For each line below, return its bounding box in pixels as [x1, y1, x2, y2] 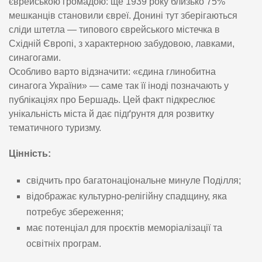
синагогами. [9, 52, 61, 63]
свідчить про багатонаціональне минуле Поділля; [26, 175, 241, 185]
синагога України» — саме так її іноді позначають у [9, 80, 229, 91]
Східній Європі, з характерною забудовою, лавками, [9, 38, 235, 49]
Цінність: [9, 148, 51, 158]
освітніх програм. [26, 238, 101, 249]
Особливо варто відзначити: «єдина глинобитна [9, 66, 216, 77]
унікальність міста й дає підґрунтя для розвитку [9, 108, 214, 119]
